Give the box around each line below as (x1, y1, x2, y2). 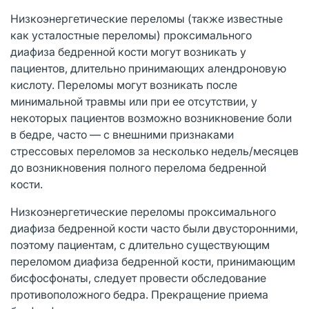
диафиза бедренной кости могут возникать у (10, 44, 246, 59)
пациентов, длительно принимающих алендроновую (10, 61, 286, 75)
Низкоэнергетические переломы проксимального (10, 204, 276, 219)
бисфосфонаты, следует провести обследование (10, 270, 266, 285)
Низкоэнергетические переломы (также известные (10, 11, 283, 26)
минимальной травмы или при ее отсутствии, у (10, 94, 257, 108)
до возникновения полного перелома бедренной (10, 160, 266, 175)
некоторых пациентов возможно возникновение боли (10, 110, 292, 125)
